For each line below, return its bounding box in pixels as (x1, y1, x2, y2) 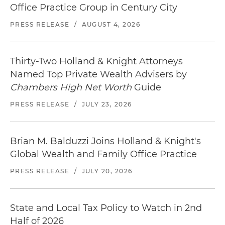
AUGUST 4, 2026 (81, 21, 141, 28)
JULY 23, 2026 (81, 100, 132, 108)
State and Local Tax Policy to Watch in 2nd (10, 202, 202, 213)
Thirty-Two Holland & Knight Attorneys (10, 56, 183, 67)
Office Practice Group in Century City (10, 2, 177, 13)
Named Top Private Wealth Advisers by (10, 69, 187, 80)
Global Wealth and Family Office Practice (10, 149, 197, 160)
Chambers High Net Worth (10, 82, 132, 93)
